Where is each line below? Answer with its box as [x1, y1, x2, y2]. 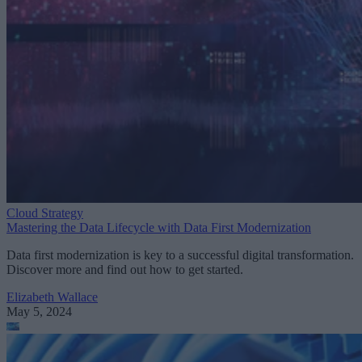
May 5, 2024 [6, 305, 72, 319]
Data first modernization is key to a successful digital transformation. [6, 248, 354, 263]
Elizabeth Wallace [6, 290, 98, 305]
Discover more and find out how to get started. [6, 263, 243, 277]
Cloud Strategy [6, 206, 83, 221]
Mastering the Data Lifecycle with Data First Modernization [6, 221, 311, 235]
